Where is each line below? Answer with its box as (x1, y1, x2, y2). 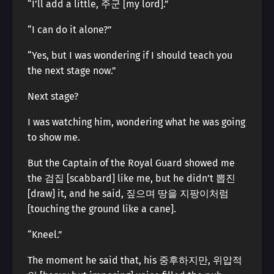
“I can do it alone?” (28, 24, 112, 35)
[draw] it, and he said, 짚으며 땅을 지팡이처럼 (28, 188, 229, 199)
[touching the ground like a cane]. (28, 203, 176, 215)
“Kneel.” (28, 229, 62, 240)
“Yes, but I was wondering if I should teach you (28, 50, 232, 61)
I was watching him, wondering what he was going (28, 116, 245, 128)
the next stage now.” (28, 65, 116, 76)
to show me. (28, 131, 80, 143)
